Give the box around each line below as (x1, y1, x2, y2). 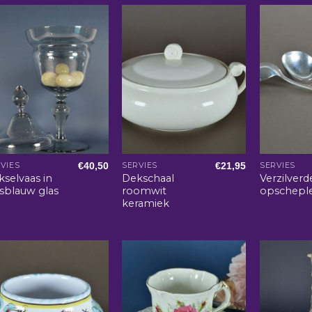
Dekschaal (122, 171, 175, 185)
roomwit (122, 184, 167, 197)
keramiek (122, 196, 170, 210)
